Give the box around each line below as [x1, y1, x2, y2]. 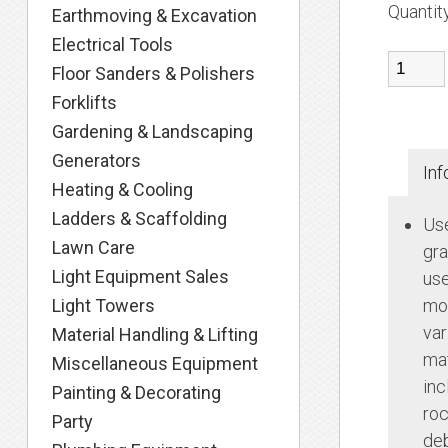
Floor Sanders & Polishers [52, 63, 256, 84]
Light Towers [52, 295, 156, 316]
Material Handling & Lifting [52, 324, 259, 345]
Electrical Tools [52, 34, 174, 55]
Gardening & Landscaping [52, 121, 254, 142]
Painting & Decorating [52, 382, 222, 403]
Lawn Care [52, 237, 136, 258]
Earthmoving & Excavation [52, 5, 258, 26]
